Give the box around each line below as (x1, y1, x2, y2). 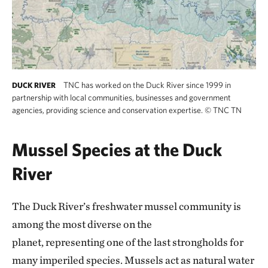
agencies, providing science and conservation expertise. (12, 105, 205, 115)
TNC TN (211, 105, 242, 115)
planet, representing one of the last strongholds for (12, 235, 243, 248)
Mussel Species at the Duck (12, 138, 222, 160)
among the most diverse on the (12, 217, 152, 230)
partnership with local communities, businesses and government (12, 92, 231, 102)
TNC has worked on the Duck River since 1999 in (63, 80, 231, 90)
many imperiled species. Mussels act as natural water (12, 253, 254, 266)
